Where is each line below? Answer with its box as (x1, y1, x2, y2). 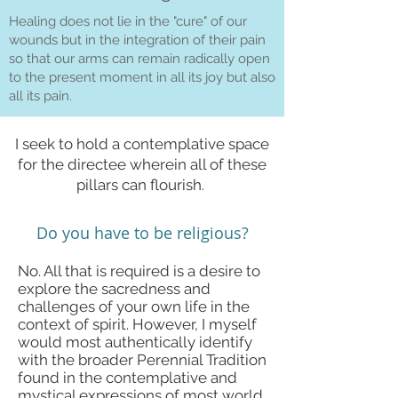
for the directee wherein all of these (18, 155, 267, 173)
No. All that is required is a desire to (18, 261, 260, 280)
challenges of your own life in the (18, 297, 250, 315)
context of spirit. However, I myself (18, 314, 257, 333)
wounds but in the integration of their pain (9, 31, 266, 48)
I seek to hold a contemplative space (15, 134, 269, 153)
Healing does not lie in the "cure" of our (9, 12, 247, 29)
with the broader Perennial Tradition (18, 350, 267, 369)
